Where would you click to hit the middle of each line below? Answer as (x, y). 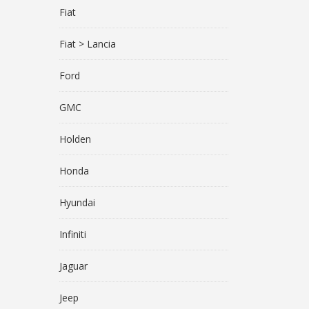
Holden (75, 139)
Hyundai (77, 202)
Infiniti (73, 234)
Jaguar (73, 266)
